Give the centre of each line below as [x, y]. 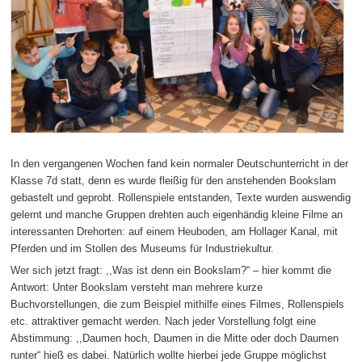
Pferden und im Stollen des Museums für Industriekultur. [143, 248]
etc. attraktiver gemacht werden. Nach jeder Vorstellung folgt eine [164, 322]
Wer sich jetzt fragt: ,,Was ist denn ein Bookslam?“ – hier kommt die [171, 271]
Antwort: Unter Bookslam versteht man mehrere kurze [137, 288]
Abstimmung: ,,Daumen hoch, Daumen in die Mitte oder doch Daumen [175, 339]
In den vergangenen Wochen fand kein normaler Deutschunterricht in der [180, 163]
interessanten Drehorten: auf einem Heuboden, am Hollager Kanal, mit [175, 231]
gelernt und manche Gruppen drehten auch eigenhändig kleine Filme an [177, 214]
